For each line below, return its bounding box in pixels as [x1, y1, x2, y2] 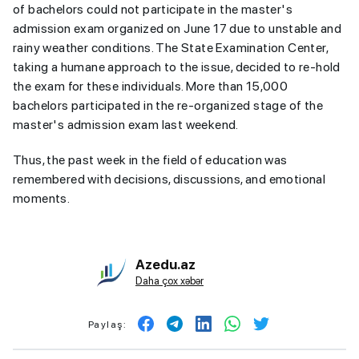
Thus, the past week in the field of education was [13, 152, 288, 167]
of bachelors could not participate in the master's [13, 2, 292, 17]
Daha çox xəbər [135, 274, 204, 287]
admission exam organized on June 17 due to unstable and [13, 21, 341, 36]
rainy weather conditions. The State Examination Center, [13, 40, 328, 55]
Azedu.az [135, 256, 196, 272]
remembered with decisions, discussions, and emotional [13, 171, 326, 187]
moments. [13, 191, 71, 206]
